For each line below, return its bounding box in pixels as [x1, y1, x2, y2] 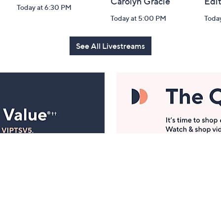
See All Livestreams [76, 41, 145, 51]
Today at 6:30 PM [17, 3, 72, 11]
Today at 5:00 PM [110, 14, 166, 22]
